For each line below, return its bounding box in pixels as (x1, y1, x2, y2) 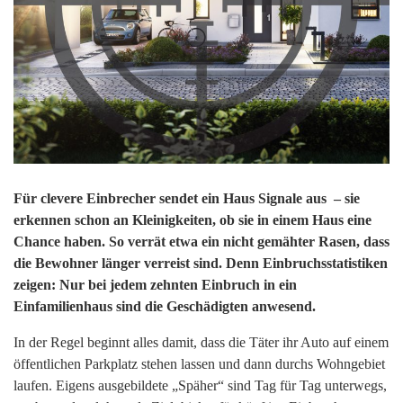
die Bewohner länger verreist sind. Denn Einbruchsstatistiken (13, 255, 388, 272)
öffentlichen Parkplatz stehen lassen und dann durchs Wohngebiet (13, 356, 385, 372)
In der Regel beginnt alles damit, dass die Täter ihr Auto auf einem (13, 335, 389, 351)
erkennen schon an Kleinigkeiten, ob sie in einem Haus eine (13, 212, 372, 228)
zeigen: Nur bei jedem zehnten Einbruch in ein (13, 277, 297, 293)
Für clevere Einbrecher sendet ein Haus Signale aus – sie (13, 191, 360, 207)
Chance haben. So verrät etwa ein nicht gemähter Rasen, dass (13, 234, 390, 250)
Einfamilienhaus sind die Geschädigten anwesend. (13, 299, 316, 315)
